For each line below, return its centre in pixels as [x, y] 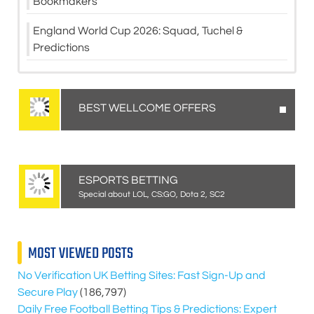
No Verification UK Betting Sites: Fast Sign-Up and [142, 276]
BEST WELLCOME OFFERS [147, 108]
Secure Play [48, 293]
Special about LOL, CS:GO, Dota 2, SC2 [152, 195]
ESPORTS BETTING [128, 180]
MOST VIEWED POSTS [81, 254]
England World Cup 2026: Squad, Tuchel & [138, 31]
